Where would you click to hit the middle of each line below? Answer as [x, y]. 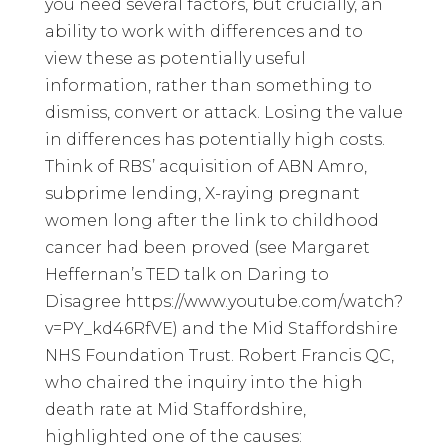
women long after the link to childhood [211, 220]
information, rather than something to [208, 85]
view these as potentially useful [175, 58]
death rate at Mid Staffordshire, [175, 409]
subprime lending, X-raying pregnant [202, 193]
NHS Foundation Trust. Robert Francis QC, [219, 355]
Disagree [84, 301]
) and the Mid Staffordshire [285, 328]
